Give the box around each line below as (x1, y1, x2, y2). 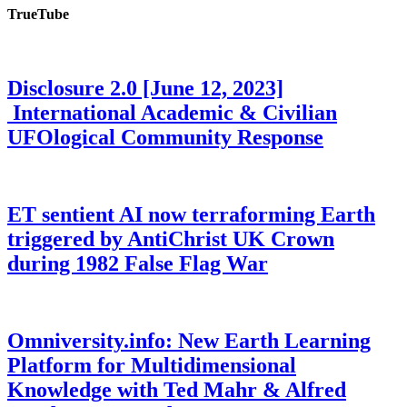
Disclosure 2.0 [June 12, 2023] (7, 76, 283, 101)
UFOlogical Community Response (7, 125, 323, 150)
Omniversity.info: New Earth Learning (7, 328, 371, 352)
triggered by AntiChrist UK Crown (7, 227, 334, 251)
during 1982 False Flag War (7, 252, 268, 275)
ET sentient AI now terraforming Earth (7, 203, 375, 226)
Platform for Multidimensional (7, 352, 296, 377)
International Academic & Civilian (7, 101, 337, 125)
